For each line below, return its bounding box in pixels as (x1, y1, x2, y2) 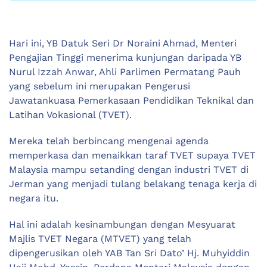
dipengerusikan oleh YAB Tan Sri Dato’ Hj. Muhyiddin (9, 247, 250, 259)
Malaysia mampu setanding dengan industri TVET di (9, 163, 249, 175)
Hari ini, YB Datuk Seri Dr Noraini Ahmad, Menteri (9, 37, 237, 49)
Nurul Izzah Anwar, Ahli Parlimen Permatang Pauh (9, 66, 241, 77)
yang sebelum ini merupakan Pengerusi (9, 80, 190, 92)
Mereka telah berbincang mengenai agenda (9, 135, 209, 147)
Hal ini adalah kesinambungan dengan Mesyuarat (9, 218, 235, 230)
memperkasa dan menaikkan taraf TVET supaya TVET (9, 149, 256, 161)
